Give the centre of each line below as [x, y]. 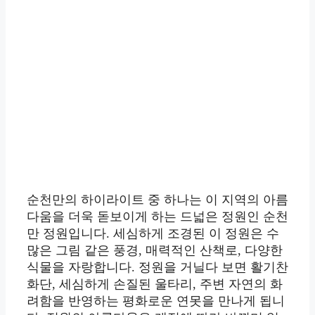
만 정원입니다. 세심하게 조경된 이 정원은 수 [153, 234]
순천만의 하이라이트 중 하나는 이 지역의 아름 [157, 200]
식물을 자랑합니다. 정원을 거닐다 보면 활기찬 [157, 268]
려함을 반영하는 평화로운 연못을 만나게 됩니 [156, 301]
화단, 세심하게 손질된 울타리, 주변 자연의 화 [155, 284]
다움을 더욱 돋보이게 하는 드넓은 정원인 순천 [157, 217]
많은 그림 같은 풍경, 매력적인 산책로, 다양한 [155, 251]
